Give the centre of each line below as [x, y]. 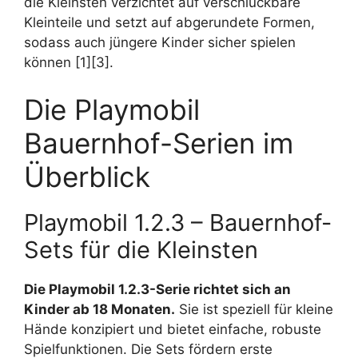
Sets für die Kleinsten [141, 250]
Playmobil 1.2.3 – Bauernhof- [178, 223]
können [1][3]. [69, 62]
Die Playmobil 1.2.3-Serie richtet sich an [157, 290]
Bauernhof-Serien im [159, 143]
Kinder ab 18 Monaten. [99, 310]
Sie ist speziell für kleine [254, 310]
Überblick [87, 177]
